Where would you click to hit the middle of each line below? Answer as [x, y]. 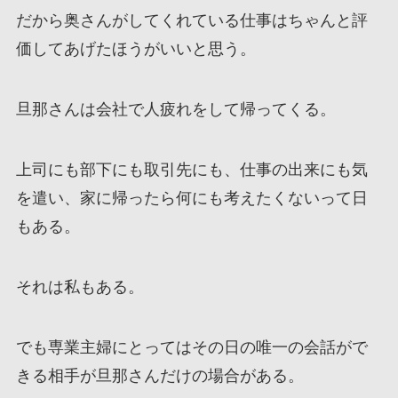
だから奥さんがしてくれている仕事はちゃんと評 [191, 21]
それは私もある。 [80, 287]
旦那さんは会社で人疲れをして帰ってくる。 [175, 110]
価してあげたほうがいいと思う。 [135, 49]
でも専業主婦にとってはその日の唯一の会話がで [191, 347]
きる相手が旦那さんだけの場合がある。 [159, 375]
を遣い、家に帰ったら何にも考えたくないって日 [191, 199]
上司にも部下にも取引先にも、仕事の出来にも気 [191, 170]
